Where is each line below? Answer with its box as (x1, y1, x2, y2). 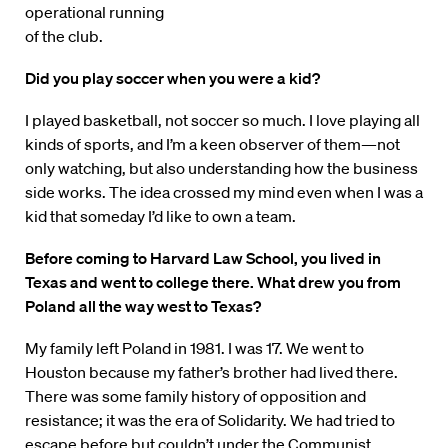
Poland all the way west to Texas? (25, 296, 261, 317)
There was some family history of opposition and (25, 386, 366, 407)
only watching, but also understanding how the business (25, 158, 418, 179)
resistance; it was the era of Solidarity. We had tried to (25, 410, 395, 431)
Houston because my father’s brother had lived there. (25, 362, 398, 383)
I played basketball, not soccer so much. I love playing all (25, 110, 420, 131)
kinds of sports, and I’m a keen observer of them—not (25, 134, 400, 155)
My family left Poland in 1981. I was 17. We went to (25, 338, 364, 359)
